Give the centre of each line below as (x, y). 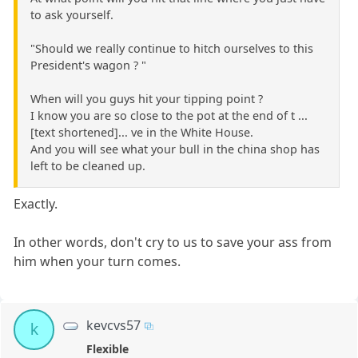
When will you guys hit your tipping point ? (147, 98)
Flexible (108, 348)
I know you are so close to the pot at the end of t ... (169, 115)
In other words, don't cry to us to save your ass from (173, 242)
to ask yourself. (72, 14)
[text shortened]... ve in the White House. (142, 132)
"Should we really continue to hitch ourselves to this (172, 48)
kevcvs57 (114, 325)
